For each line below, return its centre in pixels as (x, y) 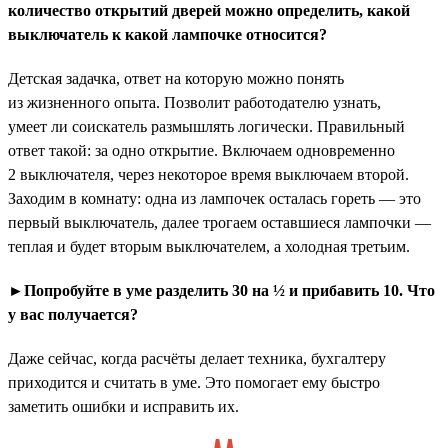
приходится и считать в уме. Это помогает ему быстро (194, 382)
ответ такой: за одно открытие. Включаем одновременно (201, 150)
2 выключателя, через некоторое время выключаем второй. (208, 174)
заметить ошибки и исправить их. (123, 406)
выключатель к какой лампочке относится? (167, 34)
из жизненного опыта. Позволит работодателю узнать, (194, 102)
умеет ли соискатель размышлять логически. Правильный (206, 126)
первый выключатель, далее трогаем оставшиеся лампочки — (219, 222)
